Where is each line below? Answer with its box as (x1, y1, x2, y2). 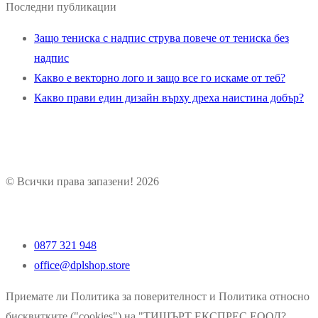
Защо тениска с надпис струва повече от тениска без (34, 32, 289, 45)
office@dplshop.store (34, 259, 130, 272)
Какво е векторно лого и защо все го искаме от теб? (34, 72, 285, 84)
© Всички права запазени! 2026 (6, 175, 159, 188)
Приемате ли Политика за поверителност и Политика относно (6, 290, 309, 303)
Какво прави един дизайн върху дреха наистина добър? (34, 92, 304, 104)
